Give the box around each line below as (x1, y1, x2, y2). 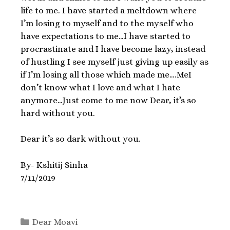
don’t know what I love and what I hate (21, 82, 180, 92)
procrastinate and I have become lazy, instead (21, 44, 205, 54)
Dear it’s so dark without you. (21, 134, 141, 144)
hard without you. (21, 108, 95, 118)
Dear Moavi (32, 217, 78, 227)
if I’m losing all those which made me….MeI (21, 69, 191, 80)
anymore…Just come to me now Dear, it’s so (21, 95, 196, 105)
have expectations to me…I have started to (21, 31, 190, 41)
